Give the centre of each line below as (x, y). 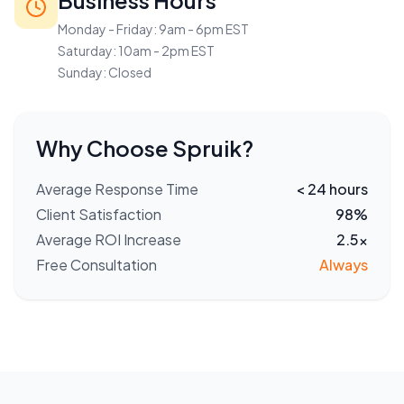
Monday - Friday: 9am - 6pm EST (153, 29)
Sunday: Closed (105, 73)
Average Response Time (117, 189)
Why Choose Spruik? (145, 148)
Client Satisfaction (99, 215)
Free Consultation (96, 265)
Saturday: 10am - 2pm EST (136, 51)
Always (344, 265)
